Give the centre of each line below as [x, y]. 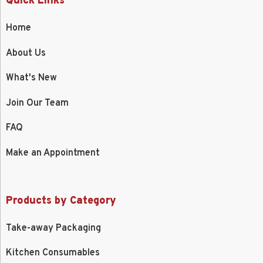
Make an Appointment [53, 153]
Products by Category [61, 201]
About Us [26, 53]
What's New [31, 78]
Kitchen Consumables [53, 253]
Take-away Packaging [53, 228]
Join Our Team [37, 103]
